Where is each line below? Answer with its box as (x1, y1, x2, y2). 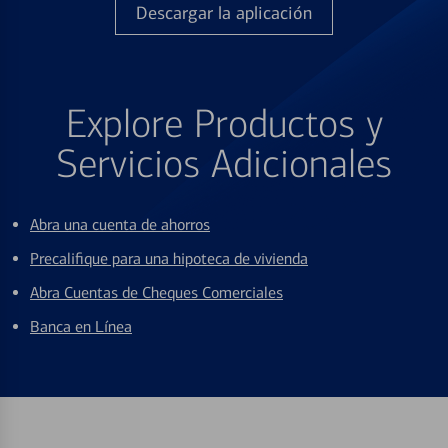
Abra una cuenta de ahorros (30, 215, 210, 235)
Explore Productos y (65, 101, 383, 149)
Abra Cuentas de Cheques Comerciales (30, 283, 283, 303)
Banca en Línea (30, 317, 132, 337)
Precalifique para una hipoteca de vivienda (30, 249, 308, 269)
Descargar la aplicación (136, 2, 312, 25)
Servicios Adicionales (56, 141, 392, 189)
